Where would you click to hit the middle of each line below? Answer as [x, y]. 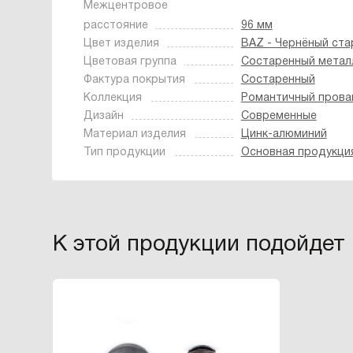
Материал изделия [134, 134]
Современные [279, 116]
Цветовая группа [130, 62]
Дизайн [103, 116]
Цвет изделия [121, 44]
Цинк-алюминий [284, 134]
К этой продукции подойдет [199, 245]
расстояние [115, 26]
